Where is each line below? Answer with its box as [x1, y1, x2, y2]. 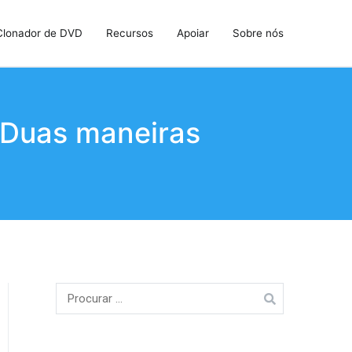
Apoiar [177, 27, 209, 39]
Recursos [106, 27, 153, 39]
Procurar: [55, 285, 102, 299]
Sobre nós [233, 27, 284, 39]
